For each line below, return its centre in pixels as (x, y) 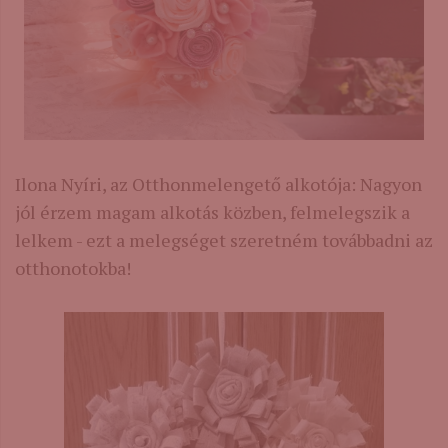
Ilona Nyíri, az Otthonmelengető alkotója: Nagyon (218, 183)
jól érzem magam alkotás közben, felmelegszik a (212, 211)
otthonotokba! (73, 267)
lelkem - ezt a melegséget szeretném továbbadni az (224, 239)
